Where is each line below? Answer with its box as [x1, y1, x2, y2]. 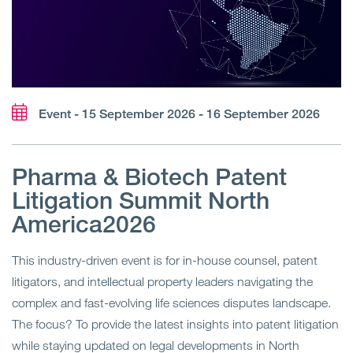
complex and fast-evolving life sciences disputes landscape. [12, 295, 331, 310]
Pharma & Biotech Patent [12, 162, 287, 191]
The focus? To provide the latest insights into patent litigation [12, 317, 339, 332]
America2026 [12, 210, 156, 239]
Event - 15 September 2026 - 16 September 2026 [39, 106, 320, 122]
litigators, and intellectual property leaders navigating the [12, 274, 313, 289]
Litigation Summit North [12, 186, 269, 215]
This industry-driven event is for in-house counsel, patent [12, 253, 318, 268]
